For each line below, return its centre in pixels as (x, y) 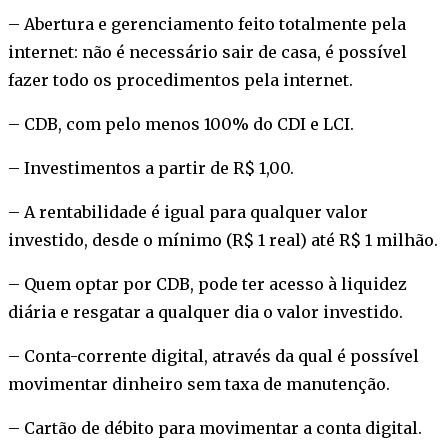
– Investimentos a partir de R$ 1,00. (151, 168)
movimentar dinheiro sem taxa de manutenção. (199, 384)
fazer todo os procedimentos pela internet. (180, 80)
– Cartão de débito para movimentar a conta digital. (215, 428)
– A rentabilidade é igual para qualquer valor (188, 212)
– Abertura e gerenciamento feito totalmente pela (207, 24)
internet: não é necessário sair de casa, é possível (207, 52)
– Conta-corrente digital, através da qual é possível (213, 356)
